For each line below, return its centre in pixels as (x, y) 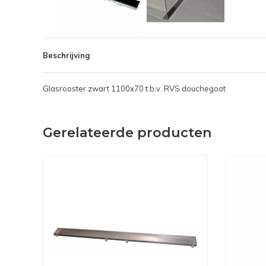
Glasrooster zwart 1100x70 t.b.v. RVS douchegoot (134, 89)
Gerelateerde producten (127, 133)
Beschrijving (66, 56)
